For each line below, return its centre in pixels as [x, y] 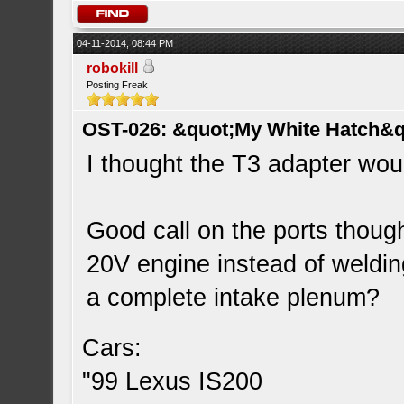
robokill [113, 68]
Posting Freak [118, 85]
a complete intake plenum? [234, 298]
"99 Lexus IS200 [173, 381]
